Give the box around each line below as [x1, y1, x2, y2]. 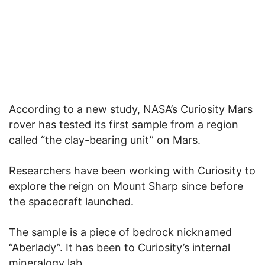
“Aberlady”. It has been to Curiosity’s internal [9, 241, 230, 254]
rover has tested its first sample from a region [9, 118, 238, 131]
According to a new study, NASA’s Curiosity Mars [9, 102, 253, 115]
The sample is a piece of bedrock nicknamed [9, 225, 232, 238]
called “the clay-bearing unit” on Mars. [9, 133, 201, 146]
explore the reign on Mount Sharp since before [9, 179, 243, 192]
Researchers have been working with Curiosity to [9, 164, 256, 177]
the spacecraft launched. [9, 195, 134, 208]
